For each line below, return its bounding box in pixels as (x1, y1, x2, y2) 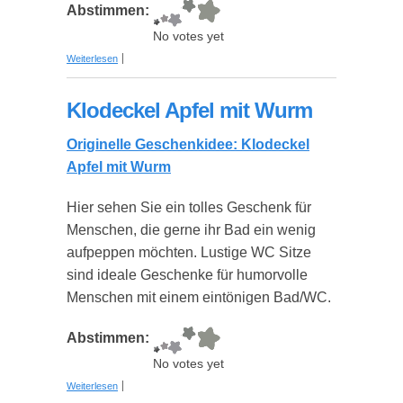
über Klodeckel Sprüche (118, 48, 222, 58)
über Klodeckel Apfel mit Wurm (118, 375, 250, 386)
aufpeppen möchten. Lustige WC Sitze (67, 245, 311, 260)
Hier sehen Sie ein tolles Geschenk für (67, 200, 311, 215)
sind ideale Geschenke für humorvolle (67, 267, 308, 282)
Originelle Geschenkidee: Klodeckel (67, 137, 309, 152)
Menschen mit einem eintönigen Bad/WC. (67, 290, 331, 305)
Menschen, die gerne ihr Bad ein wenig (67, 222, 316, 237)
